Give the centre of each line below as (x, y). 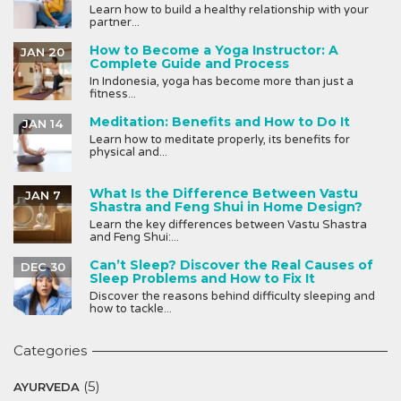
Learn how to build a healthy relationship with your (229, 10)
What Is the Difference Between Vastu (224, 194)
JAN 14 (43, 124)
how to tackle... (131, 309)
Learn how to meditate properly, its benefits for (220, 140)
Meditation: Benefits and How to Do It (220, 122)
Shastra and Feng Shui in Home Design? (226, 207)
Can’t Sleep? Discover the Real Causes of (231, 265)
